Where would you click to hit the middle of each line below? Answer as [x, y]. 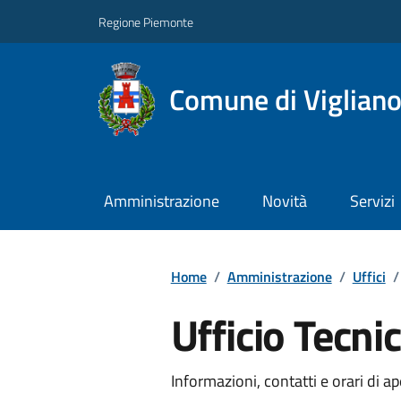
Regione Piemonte [146, 21]
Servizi [372, 201]
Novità [284, 201]
